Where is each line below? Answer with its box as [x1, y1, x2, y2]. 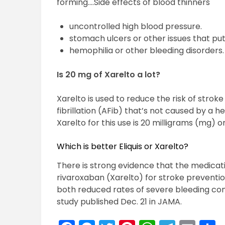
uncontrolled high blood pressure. [69, 21, 202, 33]
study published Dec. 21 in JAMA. [57, 196, 182, 208]
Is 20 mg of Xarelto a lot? [57, 69, 161, 81]
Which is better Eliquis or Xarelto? [57, 141, 189, 153]
